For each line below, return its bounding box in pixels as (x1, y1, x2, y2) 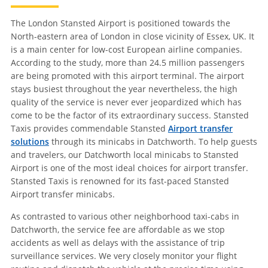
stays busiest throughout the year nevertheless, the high (10, 83, 237, 95)
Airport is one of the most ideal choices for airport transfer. (10, 162, 248, 174)
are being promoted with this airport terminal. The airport (10, 70, 244, 82)
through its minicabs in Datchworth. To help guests (48, 136, 257, 148)
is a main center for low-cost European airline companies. (10, 44, 242, 56)
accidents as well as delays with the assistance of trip (10, 237, 225, 249)
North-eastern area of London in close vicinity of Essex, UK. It (10, 31, 254, 42)
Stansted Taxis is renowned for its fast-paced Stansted (10, 175, 229, 187)
